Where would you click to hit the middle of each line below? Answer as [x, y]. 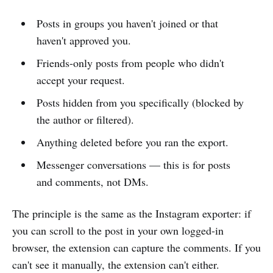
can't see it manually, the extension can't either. [116, 264]
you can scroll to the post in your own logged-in [118, 230]
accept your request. [80, 80]
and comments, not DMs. [92, 181]
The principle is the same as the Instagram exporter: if [132, 213]
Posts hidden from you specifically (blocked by [140, 102]
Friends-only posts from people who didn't [130, 62]
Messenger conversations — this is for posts [133, 164]
